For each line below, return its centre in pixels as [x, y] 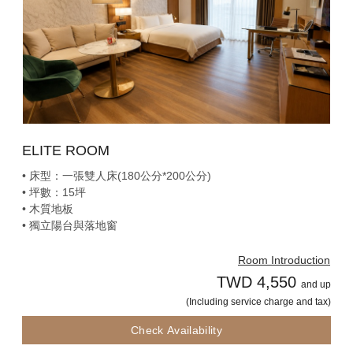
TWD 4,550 [256, 282]
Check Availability [176, 330]
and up [316, 284]
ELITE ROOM [66, 150]
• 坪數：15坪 [54, 192]
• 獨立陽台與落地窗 [70, 225]
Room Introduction [284, 260]
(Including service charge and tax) [258, 301]
